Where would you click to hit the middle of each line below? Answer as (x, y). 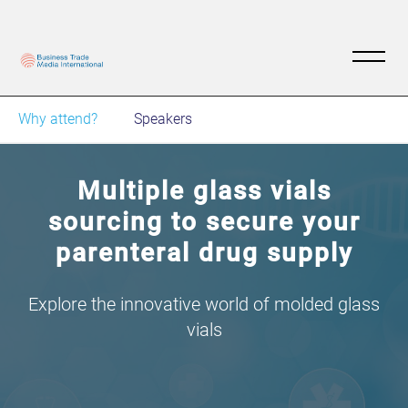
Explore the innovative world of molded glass (204, 304)
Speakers (163, 118)
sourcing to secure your (204, 221)
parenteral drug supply (204, 252)
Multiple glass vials (204, 190)
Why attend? (58, 118)
